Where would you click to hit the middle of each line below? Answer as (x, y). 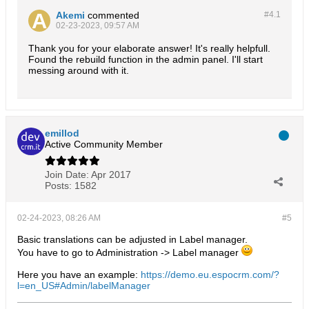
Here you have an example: (79, 275)
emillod (62, 133)
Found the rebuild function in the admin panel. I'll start (146, 59)
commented (113, 15)
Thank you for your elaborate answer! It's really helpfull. (149, 48)
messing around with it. (79, 70)
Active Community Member (104, 144)
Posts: (58, 186)
